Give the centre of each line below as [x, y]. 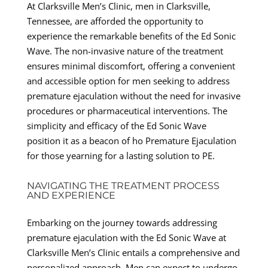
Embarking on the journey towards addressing [122, 222]
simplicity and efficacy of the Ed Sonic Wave [116, 125]
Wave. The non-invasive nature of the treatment [125, 51]
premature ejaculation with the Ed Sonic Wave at [126, 237]
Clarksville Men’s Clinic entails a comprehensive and [133, 252]
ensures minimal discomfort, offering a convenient [131, 66]
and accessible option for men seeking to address [128, 80]
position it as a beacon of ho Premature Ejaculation [131, 140]
